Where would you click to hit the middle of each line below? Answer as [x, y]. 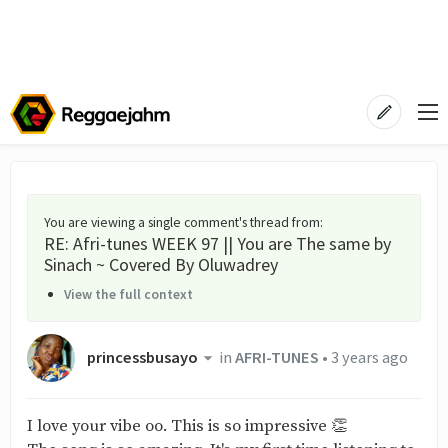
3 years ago [369, 358]
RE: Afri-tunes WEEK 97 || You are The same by [217, 243]
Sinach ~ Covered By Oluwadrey [161, 264]
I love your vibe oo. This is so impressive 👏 [187, 426]
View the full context [128, 294]
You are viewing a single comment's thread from [182, 222]
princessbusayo [142, 358]
